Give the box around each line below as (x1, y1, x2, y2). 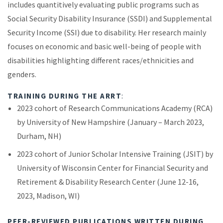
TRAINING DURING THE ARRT (7, 91, 121, 101)
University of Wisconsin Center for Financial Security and (17, 163, 209, 173)
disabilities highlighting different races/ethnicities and (7, 55, 194, 66)
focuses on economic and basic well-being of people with (7, 41, 201, 52)
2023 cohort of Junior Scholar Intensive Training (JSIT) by (17, 149, 214, 159)
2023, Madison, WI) (17, 191, 80, 201)
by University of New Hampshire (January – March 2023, (17, 117, 205, 127)
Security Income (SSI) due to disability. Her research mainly (7, 27, 206, 38)
